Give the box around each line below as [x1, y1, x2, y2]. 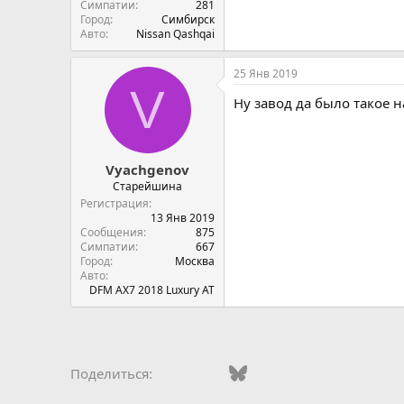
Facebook [212, 362, 272, 381]
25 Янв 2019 [234, 66, 298, 81]
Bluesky [245, 362, 295, 381]
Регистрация [80, 195, 149, 211]
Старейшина [113, 178, 182, 194]
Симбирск [161, 12, 215, 27]
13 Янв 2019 [151, 209, 215, 225]
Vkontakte [182, 362, 244, 381]
